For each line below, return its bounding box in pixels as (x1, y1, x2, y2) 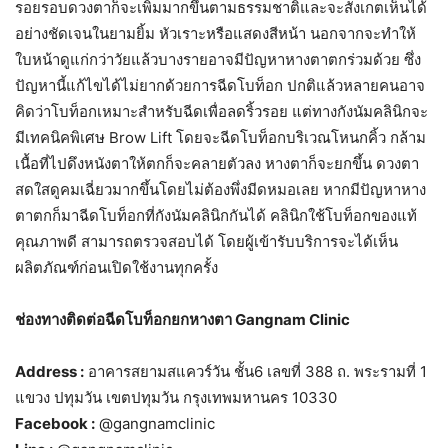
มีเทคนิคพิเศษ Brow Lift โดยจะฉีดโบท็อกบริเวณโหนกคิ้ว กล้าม (15, 127, 426, 147)
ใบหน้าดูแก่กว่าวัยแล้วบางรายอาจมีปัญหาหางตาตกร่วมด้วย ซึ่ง (15, 49, 421, 69)
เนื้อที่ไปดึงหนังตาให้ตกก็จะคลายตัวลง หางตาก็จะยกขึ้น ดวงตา (15, 153, 419, 173)
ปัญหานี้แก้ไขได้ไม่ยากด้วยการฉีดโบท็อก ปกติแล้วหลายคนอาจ (15, 75, 425, 95)
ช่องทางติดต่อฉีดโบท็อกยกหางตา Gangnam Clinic (15, 309, 350, 329)
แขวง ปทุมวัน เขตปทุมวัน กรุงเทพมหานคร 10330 (15, 387, 337, 407)
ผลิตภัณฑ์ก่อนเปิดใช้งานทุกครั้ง (15, 257, 218, 277)
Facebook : (15, 413, 95, 433)
